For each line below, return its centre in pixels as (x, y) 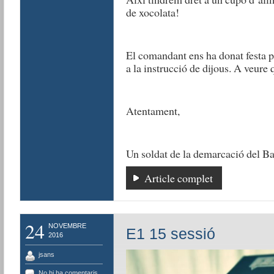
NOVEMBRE (67, 226)
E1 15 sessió (170, 234)
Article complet (178, 178)
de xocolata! (152, 12)
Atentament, (153, 111)
